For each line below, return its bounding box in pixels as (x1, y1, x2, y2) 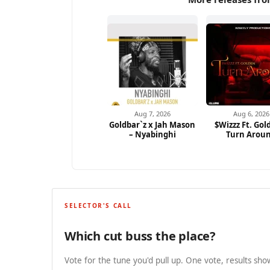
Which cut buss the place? (64, 227, 216, 244)
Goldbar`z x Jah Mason (109, 119, 196, 130)
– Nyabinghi (128, 128, 176, 140)
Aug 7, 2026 (134, 108, 171, 118)
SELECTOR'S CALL (64, 201, 132, 210)
